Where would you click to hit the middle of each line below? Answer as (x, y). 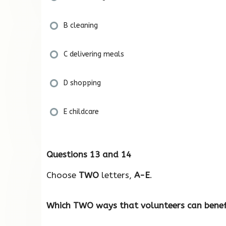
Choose (63, 175)
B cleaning (81, 25)
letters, (117, 175)
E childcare (81, 111)
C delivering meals (94, 54)
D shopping (82, 83)
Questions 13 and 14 (89, 154)
